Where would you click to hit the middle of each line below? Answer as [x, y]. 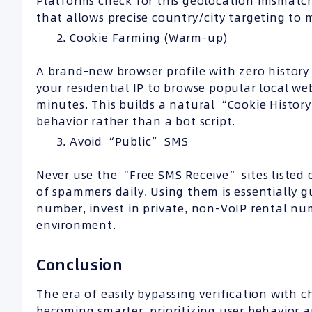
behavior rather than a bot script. [136, 122]
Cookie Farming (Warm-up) [149, 38]
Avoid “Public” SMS [129, 142]
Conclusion [80, 265]
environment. [76, 225]
